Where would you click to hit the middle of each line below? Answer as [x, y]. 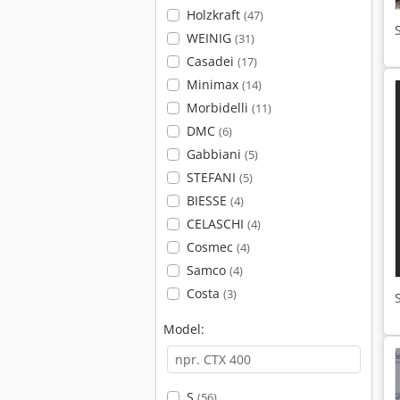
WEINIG [210, 38]
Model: [184, 329]
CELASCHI [217, 224]
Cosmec [211, 247]
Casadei [212, 61]
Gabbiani [215, 154]
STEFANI [212, 177]
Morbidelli [219, 108]
